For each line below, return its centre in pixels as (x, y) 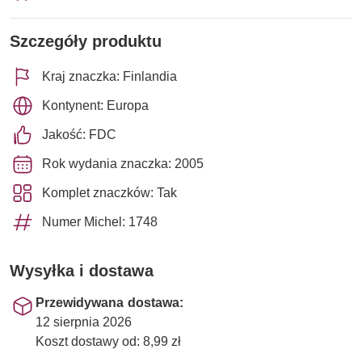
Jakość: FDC (79, 134)
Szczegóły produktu (86, 41)
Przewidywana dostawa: (109, 302)
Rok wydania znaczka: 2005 (123, 163)
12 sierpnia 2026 (84, 322)
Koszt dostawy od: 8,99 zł (108, 341)
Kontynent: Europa (95, 105)
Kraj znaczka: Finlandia (109, 76)
